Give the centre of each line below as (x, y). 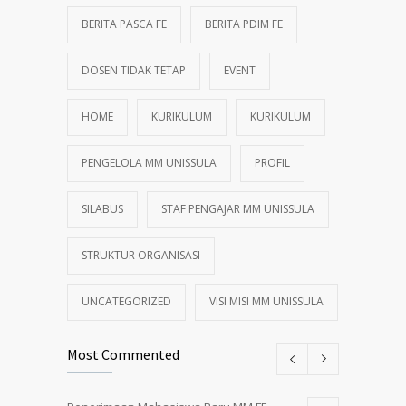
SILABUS (102, 208)
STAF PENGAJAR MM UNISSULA (238, 208)
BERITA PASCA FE (124, 24)
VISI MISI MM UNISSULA (266, 301)
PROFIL (272, 162)
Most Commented (123, 354)
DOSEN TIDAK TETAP (134, 70)
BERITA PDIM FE (244, 24)
